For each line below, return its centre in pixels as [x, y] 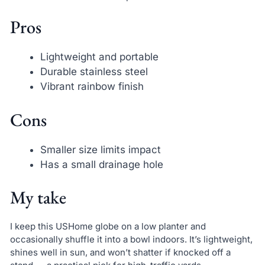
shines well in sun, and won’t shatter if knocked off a [120, 252]
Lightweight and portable [99, 57]
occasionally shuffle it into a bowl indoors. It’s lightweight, [131, 239]
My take [38, 197]
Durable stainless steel [94, 72]
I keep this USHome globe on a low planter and [108, 226]
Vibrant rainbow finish [92, 86]
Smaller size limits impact [100, 149]
